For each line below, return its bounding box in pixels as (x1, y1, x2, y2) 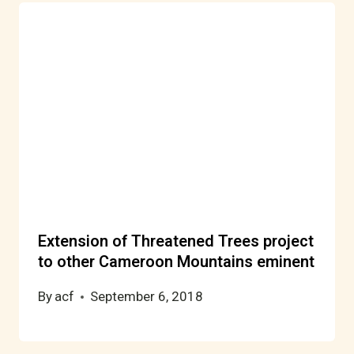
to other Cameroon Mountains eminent (38, 250, 314, 274)
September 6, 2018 (90, 288, 204, 305)
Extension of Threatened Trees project (38, 230, 314, 254)
